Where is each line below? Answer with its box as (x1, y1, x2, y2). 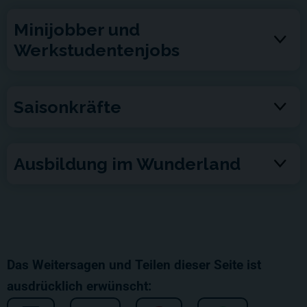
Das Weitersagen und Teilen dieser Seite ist (7, 257, 261, 273)
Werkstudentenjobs (14, 39, 180, 60)
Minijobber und (14, 19, 140, 40)
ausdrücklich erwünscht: (7, 278, 151, 294)
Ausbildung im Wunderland (14, 153, 241, 174)
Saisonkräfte (14, 96, 121, 117)
